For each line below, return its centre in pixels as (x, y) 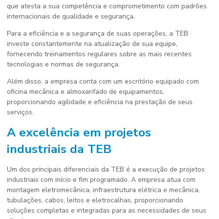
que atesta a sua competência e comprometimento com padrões (107, 6)
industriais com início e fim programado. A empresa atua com (101, 180)
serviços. (20, 112)
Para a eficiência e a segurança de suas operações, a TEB (98, 33)
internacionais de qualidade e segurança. (71, 16)
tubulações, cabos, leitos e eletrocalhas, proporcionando (95, 200)
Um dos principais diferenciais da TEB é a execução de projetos (106, 169)
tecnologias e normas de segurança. (63, 64)
